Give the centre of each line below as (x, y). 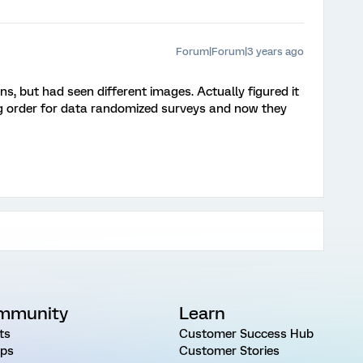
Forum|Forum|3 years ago (240, 51)
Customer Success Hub (246, 334)
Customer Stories (229, 351)
